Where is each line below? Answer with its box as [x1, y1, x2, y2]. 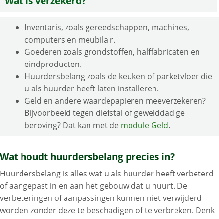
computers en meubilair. [24, 34, 115, 45]
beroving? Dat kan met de [24, 120, 121, 131]
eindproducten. [24, 59, 82, 70]
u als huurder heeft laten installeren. [24, 83, 159, 94]
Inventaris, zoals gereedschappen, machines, [24, 22, 189, 33]
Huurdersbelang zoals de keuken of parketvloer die [24, 71, 212, 82]
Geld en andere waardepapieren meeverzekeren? [24, 95, 206, 107]
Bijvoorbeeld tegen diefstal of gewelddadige [24, 108, 185, 119]
